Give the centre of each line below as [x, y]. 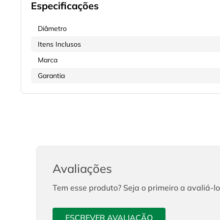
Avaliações [82, 169]
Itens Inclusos [59, 44]
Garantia [51, 76]
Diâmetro [52, 29]
